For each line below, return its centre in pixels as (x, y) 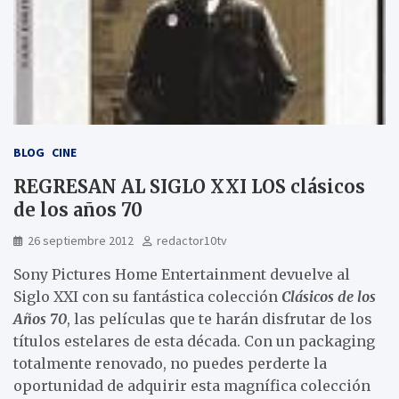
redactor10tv (192, 240)
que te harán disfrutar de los (271, 318)
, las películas (116, 318)
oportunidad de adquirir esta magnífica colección (192, 385)
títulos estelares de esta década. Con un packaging (194, 341)
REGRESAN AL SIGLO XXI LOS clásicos (189, 186)
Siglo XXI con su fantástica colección (147, 296)
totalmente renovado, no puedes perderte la (170, 363)
